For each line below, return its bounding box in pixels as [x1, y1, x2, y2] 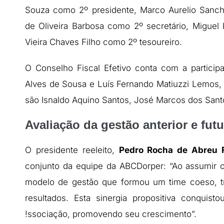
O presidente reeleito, [25, 144, 119, 155]
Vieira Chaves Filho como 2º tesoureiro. [25, 36, 182, 47]
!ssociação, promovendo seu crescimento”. [25, 208, 196, 219]
